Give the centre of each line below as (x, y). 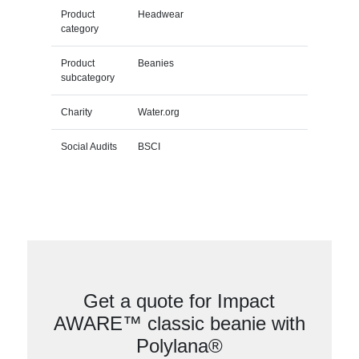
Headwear (160, 14)
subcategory (87, 77)
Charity (76, 112)
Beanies (155, 63)
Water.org (158, 112)
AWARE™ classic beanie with (179, 323)
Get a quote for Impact (179, 301)
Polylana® (179, 345)
